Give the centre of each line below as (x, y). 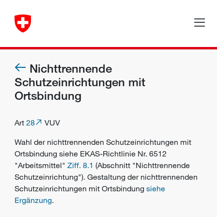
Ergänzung (33, 200)
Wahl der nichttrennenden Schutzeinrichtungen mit (103, 142)
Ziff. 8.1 (80, 165)
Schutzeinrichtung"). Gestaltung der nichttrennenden (106, 177)
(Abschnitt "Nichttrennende (142, 165)
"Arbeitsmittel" (41, 165)
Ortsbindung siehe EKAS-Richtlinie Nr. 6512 (91, 154)
